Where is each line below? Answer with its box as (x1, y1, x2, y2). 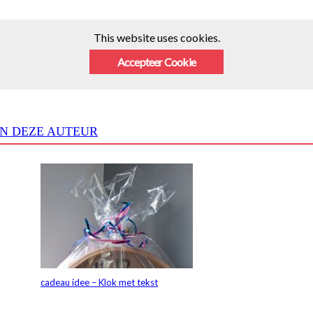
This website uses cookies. (93, 31, 220, 45)
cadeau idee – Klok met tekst (41, 277, 158, 289)
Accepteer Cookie (117, 55, 196, 69)
